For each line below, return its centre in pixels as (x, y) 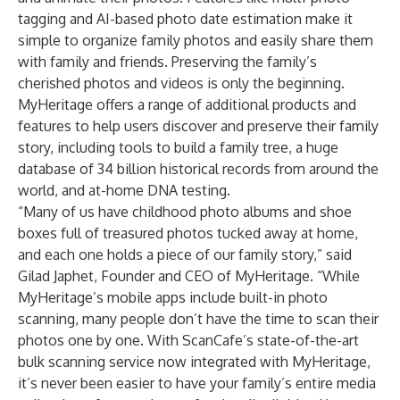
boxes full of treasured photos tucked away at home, (188, 233)
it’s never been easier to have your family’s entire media (197, 383)
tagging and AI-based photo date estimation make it (185, 19)
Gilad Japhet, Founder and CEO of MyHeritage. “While (189, 276)
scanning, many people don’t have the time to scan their (198, 319)
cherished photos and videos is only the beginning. (181, 83)
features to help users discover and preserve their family (198, 126)
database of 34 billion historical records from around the (198, 169)
